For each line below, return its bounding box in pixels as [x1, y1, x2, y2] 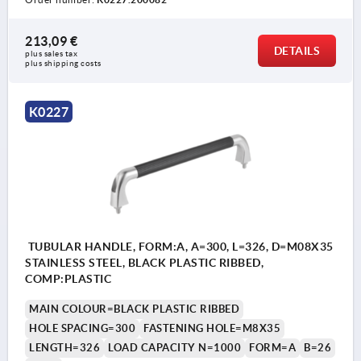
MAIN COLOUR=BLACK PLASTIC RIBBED [29, 302, 239, 315]
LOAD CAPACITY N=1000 [108, 341, 241, 354]
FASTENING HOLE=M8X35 [143, 322, 280, 334]
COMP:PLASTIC [25, 272, 111, 285]
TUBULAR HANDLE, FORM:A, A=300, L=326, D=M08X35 [25, 239, 334, 253]
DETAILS [273, 44, 320, 57]
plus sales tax [25, 48, 80, 58]
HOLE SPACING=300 [29, 322, 135, 334]
